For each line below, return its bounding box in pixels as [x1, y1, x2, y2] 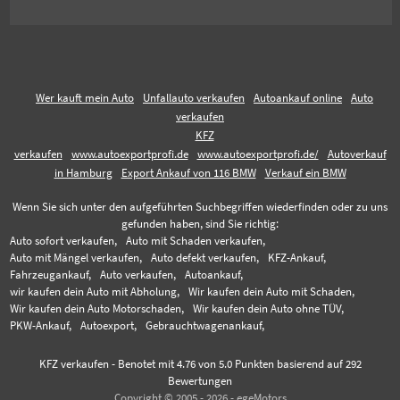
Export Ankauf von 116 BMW [121, 165, 256, 179]
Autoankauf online [254, 90, 342, 104]
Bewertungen [168, 373, 232, 387]
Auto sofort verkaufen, [10, 233, 118, 247]
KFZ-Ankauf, [268, 250, 327, 264]
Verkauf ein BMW [264, 165, 346, 179]
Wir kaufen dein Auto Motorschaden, [10, 301, 185, 315]
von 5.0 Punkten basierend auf [195, 356, 346, 371]
